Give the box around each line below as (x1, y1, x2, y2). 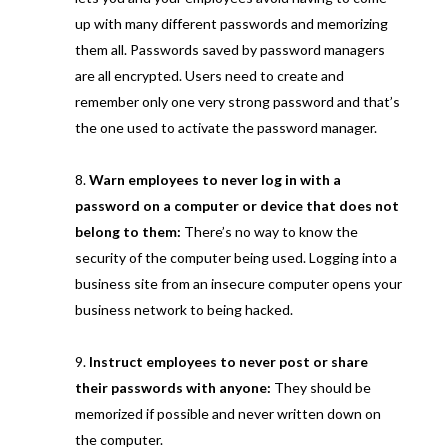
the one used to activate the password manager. (74, 118, 377, 136)
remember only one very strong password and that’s (74, 92, 400, 110)
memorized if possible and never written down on (74, 404, 381, 422)
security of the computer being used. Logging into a (74, 248, 397, 266)
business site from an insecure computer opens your (74, 274, 402, 292)
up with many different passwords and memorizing (74, 14, 388, 32)
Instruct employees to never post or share (88, 352, 368, 370)
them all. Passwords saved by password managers (74, 40, 385, 58)
